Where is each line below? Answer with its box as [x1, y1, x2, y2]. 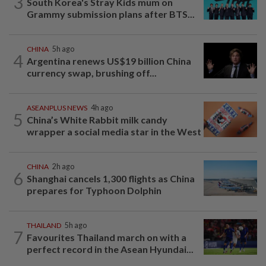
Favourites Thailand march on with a [27, 232, 186, 243]
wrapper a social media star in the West [27, 126, 201, 138]
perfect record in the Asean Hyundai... [27, 243, 194, 255]
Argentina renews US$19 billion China [27, 55, 191, 67]
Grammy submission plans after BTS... [27, 8, 195, 20]
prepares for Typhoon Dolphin [27, 185, 161, 197]
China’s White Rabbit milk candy [27, 114, 167, 126]
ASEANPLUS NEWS [27, 103, 87, 113]
